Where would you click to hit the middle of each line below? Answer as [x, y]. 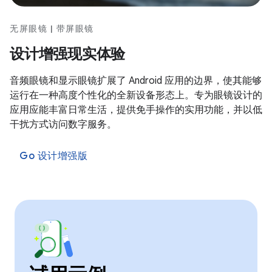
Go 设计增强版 [53, 156]
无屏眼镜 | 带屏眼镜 [52, 28]
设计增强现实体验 [67, 54]
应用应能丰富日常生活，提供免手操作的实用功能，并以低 [136, 110]
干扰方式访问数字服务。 [63, 124]
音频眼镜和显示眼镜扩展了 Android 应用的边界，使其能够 [136, 80]
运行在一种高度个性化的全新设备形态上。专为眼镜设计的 [136, 95]
